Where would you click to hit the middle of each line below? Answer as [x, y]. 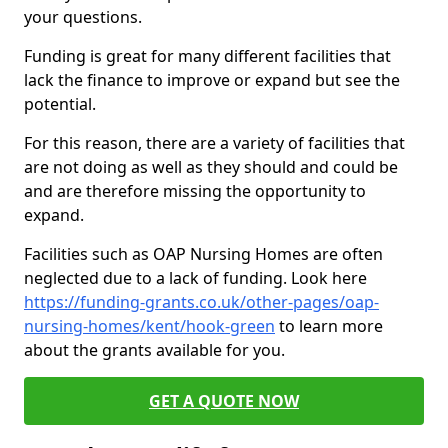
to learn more [329, 326]
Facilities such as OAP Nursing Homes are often [203, 254]
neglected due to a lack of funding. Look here [195, 278]
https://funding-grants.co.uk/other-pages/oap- [201, 302]
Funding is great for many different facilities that [207, 56]
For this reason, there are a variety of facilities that [214, 143]
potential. [60, 104]
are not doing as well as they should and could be [211, 167]
